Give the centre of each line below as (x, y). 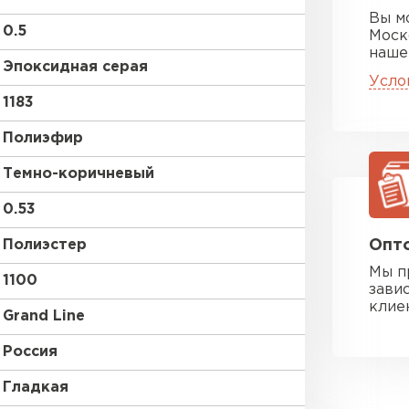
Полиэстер (45, 245)
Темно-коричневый (79, 174)
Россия (30, 352)
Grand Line (44, 316)
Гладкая (36, 388)
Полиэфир (43, 138)
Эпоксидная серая (75, 67)
